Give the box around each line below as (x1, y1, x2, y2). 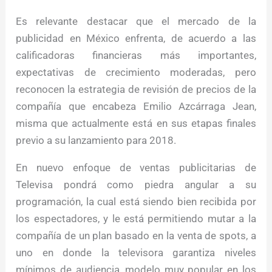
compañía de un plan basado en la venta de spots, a (16, 229, 256, 242)
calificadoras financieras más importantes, (16, 49, 256, 61)
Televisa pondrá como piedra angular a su (16, 178, 256, 191)
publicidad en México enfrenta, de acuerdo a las (16, 32, 256, 44)
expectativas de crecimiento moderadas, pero (16, 66, 256, 78)
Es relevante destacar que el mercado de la (16, 15, 256, 27)
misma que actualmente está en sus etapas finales (16, 117, 256, 129)
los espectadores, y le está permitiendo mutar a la (16, 212, 256, 225)
